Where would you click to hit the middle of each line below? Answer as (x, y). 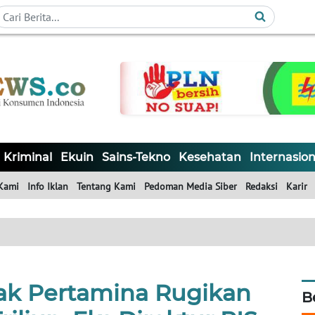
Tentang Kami (106, 187)
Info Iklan (48, 187)
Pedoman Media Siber (191, 187)
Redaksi (262, 187)
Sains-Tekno (136, 157)
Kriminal (28, 157)
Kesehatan (210, 157)
